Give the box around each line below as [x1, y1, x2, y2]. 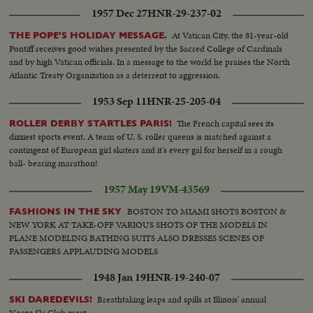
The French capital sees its [177, 116, 275, 130]
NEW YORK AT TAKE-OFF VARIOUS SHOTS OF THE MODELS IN [9, 217, 268, 231]
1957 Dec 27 [92, 5, 147, 21]
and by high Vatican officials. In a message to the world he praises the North [9, 54, 291, 68]
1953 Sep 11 [92, 93, 147, 109]
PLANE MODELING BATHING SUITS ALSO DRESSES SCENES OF [9, 231, 265, 245]
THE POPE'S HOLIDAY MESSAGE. [9, 29, 168, 41]
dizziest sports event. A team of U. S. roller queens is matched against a [9, 129, 272, 143]
